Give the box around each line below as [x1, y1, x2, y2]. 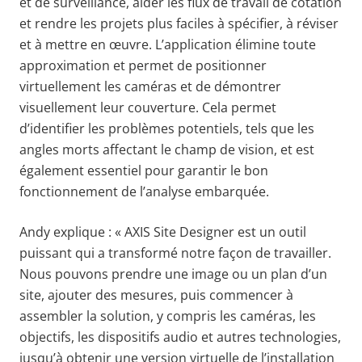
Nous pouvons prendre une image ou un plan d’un [19, 264, 327, 283]
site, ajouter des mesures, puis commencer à [19, 285, 293, 304]
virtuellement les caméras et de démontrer [19, 77, 281, 95]
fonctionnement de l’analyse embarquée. [19, 182, 269, 200]
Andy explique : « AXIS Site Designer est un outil [19, 222, 306, 241]
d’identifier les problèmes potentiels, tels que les [19, 119, 314, 137]
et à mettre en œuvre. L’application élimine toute [19, 35, 316, 53]
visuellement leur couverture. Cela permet [19, 98, 276, 116]
